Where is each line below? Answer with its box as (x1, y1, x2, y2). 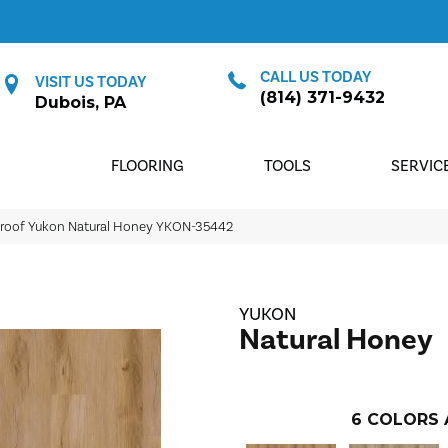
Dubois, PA (35, 93, 127, 112)
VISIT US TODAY (35, 72, 147, 91)
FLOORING (111, 156, 185, 175)
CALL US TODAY (259, 67, 371, 86)
